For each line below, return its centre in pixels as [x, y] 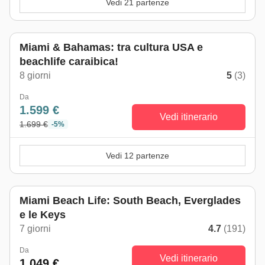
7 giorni [35, 229]
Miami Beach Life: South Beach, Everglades [130, 201]
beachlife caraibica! [69, 62]
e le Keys [43, 215]
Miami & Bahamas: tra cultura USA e [111, 47]
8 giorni [35, 75]
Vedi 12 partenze [137, 156]
